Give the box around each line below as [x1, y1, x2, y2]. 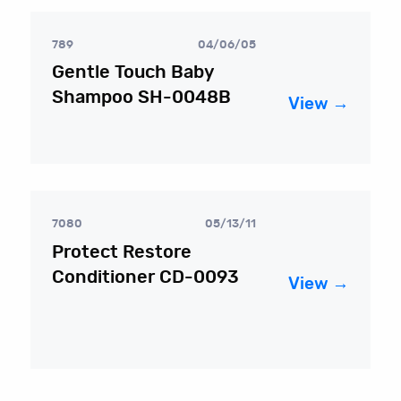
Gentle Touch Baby [52, 64, 215, 82]
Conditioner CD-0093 [52, 268, 240, 286]
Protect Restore [52, 243, 192, 261]
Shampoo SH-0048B [52, 89, 232, 107]
